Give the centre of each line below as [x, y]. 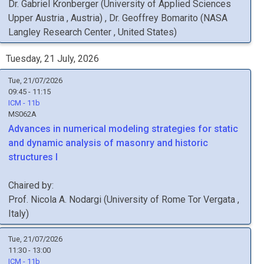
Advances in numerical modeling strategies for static [123, 129]
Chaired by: [31, 185]
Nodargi [85, 199]
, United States [144, 32]
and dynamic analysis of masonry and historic [108, 143]
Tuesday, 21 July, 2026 [52, 59]
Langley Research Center [61, 32]
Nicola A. [49, 199]
